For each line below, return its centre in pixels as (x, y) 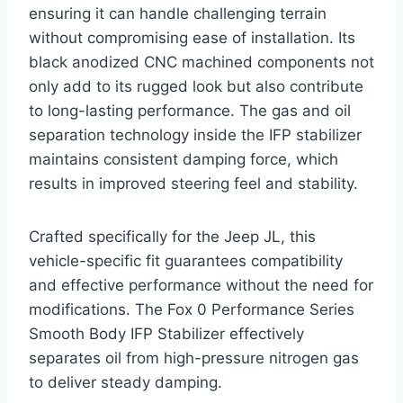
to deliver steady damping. (125, 383)
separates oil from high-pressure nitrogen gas (194, 358)
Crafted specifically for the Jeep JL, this (172, 237)
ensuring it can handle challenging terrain (178, 14)
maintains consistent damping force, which (184, 160)
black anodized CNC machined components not (201, 63)
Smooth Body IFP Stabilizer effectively (166, 334)
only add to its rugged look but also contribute (196, 87)
